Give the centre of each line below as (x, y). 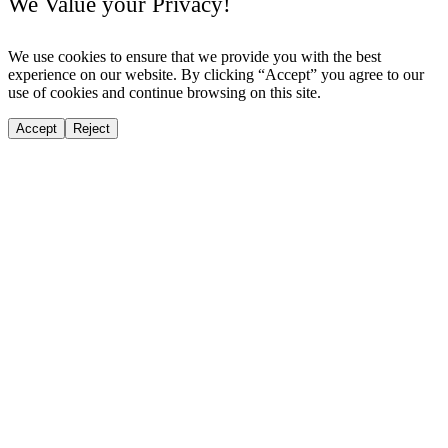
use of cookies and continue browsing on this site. (164, 93)
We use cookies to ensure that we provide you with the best (194, 57)
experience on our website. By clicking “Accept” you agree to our (216, 75)
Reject (91, 129)
